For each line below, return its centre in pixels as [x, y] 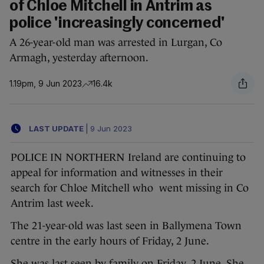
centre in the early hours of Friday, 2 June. [110, 241]
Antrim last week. [53, 204]
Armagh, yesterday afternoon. [79, 58]
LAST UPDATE [56, 128]
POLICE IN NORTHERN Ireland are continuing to [128, 158]
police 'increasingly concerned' [117, 24]
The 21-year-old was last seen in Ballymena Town [126, 226]
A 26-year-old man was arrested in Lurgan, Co [116, 43]
